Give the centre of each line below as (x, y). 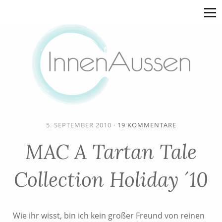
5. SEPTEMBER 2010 (79, 125)
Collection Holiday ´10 (111, 179)
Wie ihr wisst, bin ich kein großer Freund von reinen (109, 216)
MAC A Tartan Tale (111, 152)
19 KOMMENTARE (147, 125)
